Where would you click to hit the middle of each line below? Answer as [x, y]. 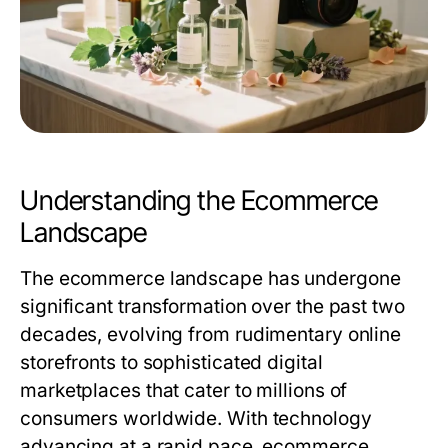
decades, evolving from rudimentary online [211, 334]
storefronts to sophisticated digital [171, 362]
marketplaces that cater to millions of [184, 390]
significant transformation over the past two [212, 306]
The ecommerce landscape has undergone [210, 278]
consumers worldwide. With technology [196, 418]
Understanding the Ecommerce [199, 200]
